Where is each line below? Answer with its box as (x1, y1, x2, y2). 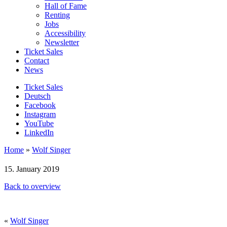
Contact (24, 56, 49, 65)
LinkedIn (24, 128, 54, 137)
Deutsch (24, 91, 51, 100)
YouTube (24, 119, 54, 128)
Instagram (24, 109, 56, 119)
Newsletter (45, 37, 79, 47)
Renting (45, 10, 70, 19)
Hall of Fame (45, 1, 87, 10)
